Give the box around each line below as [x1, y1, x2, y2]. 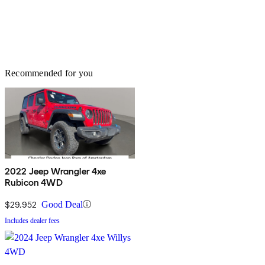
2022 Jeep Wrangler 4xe [5, 165, 106, 177]
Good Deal [41, 199, 83, 209]
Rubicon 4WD [5, 176, 63, 188]
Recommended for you [5, 67, 93, 78]
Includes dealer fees [5, 216, 60, 225]
